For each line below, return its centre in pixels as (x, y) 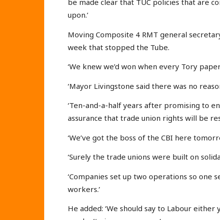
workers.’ (84, 189)
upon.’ (78, 15)
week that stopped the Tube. (119, 47)
